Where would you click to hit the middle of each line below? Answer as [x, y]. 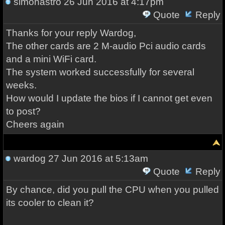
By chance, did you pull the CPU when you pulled [112, 190]
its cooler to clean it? [50, 203]
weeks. [21, 85]
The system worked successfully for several [100, 72]
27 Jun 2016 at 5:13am [97, 158]
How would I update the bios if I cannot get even [109, 98]
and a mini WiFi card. [51, 59]
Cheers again [35, 124]
